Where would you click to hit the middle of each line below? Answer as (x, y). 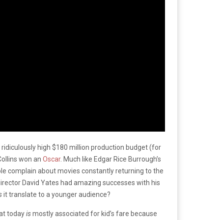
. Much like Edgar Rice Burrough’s (111, 159)
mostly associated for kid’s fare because (95, 213)
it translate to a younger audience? (57, 194)
